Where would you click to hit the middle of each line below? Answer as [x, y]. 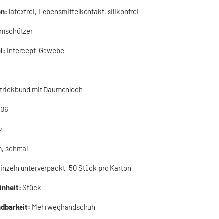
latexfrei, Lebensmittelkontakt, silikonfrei [74, 11]
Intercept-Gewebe [35, 50]
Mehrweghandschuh [64, 207]
